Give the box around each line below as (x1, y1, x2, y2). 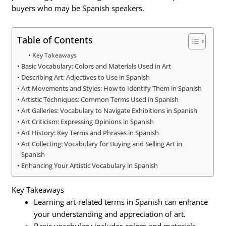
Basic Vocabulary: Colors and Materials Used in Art (21, 61, 172, 71)
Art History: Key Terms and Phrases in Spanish (21, 128, 159, 137)
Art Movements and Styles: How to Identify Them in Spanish (21, 83, 202, 93)
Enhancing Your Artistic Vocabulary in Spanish (21, 160, 158, 170)
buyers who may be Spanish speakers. (12, 3, 145, 14)
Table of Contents (17, 33, 93, 46)
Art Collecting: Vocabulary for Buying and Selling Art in (21, 139, 183, 148)
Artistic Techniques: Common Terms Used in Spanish (21, 94, 179, 104)
